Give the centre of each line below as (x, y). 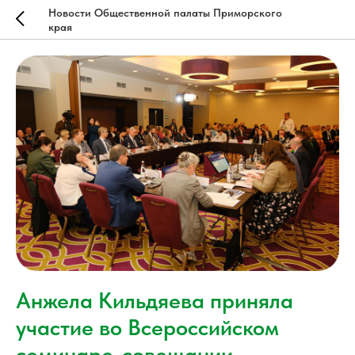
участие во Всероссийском (147, 327)
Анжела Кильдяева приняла (155, 300)
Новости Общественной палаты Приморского (165, 12)
